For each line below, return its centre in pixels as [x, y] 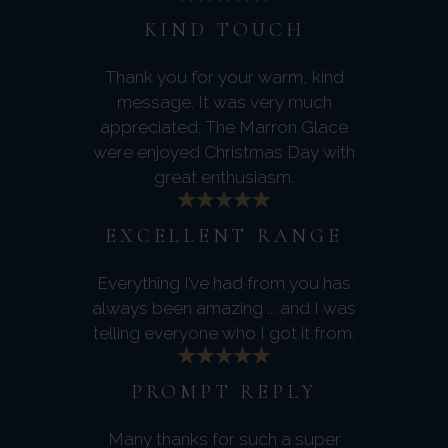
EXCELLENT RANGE [224, 235]
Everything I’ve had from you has [224, 282]
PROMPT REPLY [224, 391]
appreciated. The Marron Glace [224, 126]
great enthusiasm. [224, 176]
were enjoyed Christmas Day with [224, 151]
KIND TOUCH [224, 29]
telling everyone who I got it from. [224, 332]
